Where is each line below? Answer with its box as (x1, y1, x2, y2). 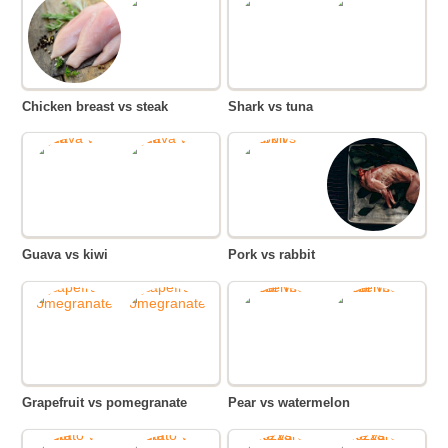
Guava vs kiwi (32, 247, 109, 263)
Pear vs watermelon (237, 395, 351, 411)
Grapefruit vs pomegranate (32, 395, 188, 411)
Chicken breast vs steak (31, 98, 169, 114)
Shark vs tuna (237, 98, 314, 114)
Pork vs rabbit (237, 247, 316, 263)
